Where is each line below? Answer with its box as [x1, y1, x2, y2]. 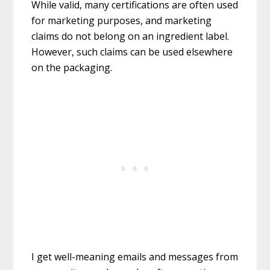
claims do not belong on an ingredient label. [31, 30, 230, 43]
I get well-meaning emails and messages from [31, 250, 239, 264]
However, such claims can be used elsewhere [31, 45, 233, 59]
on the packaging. [31, 61, 113, 75]
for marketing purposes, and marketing [31, 14, 212, 28]
